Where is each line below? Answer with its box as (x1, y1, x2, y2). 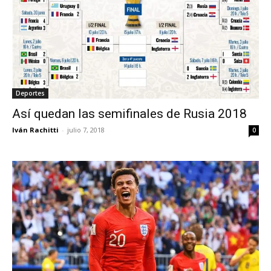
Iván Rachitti (12, 125, 59, 134)
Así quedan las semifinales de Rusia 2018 (12, 106, 247, 121)
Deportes (16, 88, 45, 97)
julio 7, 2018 (67, 125, 105, 134)
